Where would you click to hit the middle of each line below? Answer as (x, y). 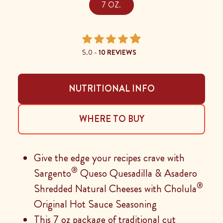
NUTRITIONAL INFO (111, 88)
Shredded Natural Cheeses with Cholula (115, 188)
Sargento (53, 173)
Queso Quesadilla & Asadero (137, 173)
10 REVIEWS (117, 52)
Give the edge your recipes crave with (109, 158)
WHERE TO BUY (111, 119)
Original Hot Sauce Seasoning (95, 204)
